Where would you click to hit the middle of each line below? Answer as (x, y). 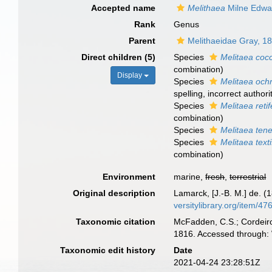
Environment (129, 177)
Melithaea (207, 8)
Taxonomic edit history (108, 250)
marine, (190, 177)
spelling (189, 93)
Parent (142, 41)
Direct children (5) (119, 57)
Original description (114, 193)
